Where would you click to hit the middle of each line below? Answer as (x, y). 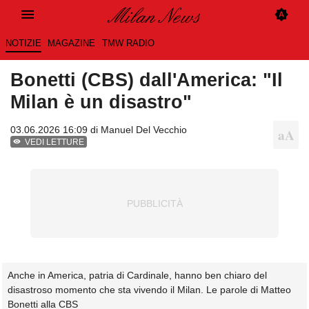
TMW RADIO (128, 43)
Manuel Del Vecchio (144, 130)
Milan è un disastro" (101, 102)
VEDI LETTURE (55, 142)
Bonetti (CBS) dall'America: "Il (147, 80)
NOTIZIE (23, 43)
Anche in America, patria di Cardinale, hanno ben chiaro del (137, 276)
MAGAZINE (72, 43)
